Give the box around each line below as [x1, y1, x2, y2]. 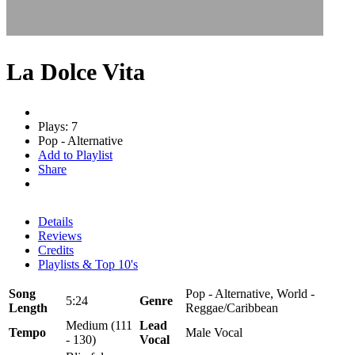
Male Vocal [185, 325, 242, 339]
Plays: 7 [38, 119, 78, 133]
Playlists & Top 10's [38, 257, 138, 271]
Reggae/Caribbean [185, 300, 278, 315]
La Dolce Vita [6, 58, 145, 85]
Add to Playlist [38, 147, 113, 162]
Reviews [38, 228, 82, 242]
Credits [38, 242, 74, 257]
